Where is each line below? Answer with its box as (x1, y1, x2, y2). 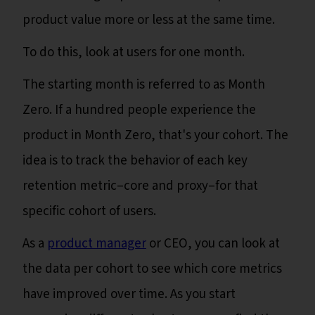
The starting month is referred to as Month (22, 75, 265, 95)
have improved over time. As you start (22, 285, 236, 304)
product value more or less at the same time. (22, 11, 278, 30)
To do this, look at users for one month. (22, 43, 247, 63)
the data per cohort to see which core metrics (22, 259, 282, 279)
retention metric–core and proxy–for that (22, 176, 258, 196)
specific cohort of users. (22, 202, 156, 221)
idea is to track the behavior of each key (22, 151, 247, 171)
